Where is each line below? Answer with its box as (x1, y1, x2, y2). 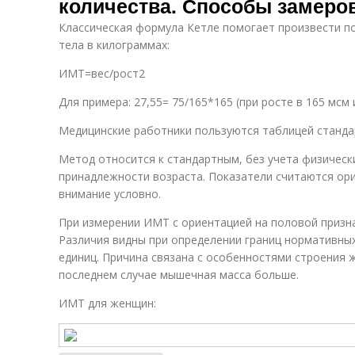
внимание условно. (59, 186, 161, 201)
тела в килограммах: (59, 37, 170, 52)
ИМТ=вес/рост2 (59, 66, 145, 81)
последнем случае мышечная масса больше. (59, 267, 299, 282)
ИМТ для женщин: (59, 296, 156, 311)
